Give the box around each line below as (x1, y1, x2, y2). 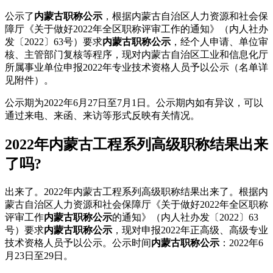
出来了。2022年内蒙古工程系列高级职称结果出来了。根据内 (5, 186, 268, 197)
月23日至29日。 (5, 250, 73, 261)
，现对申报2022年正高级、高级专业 (112, 225, 268, 236)
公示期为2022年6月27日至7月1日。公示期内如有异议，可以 (5, 97, 263, 108)
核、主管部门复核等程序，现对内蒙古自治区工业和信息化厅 (5, 49, 268, 60)
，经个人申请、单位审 (171, 37, 268, 48)
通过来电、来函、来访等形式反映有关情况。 (5, 110, 200, 121)
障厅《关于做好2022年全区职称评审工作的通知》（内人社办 (5, 24, 268, 35)
